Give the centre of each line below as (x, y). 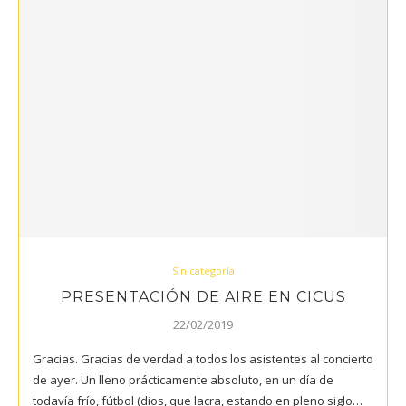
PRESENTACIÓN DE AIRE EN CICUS (203, 297)
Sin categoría (203, 271)
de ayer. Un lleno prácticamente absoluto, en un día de (183, 380)
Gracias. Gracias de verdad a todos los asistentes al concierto (203, 359)
